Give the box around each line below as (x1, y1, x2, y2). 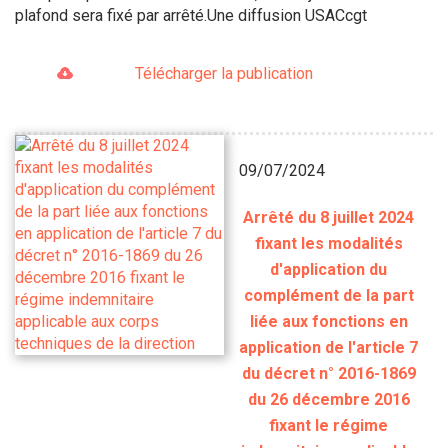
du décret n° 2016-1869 (241, 364, 416, 384)
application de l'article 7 (239, 338, 418, 358)
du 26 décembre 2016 (247, 390, 410, 410)
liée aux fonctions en (249, 312, 408, 332)
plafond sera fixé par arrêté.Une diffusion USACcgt (15, 5, 367, 25)
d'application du (270, 260, 387, 280)
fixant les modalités (254, 234, 403, 254)
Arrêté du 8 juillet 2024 (243, 208, 414, 228)
